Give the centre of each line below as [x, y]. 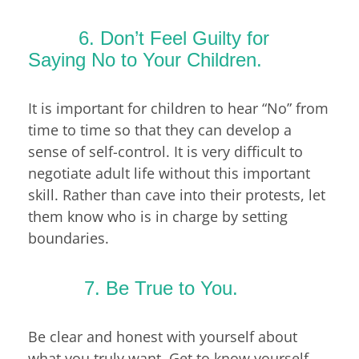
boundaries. [69, 238]
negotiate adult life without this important [169, 173]
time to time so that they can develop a [160, 130]
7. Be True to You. [133, 288]
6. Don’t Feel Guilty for [149, 38]
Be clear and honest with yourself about [163, 337]
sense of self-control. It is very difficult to [165, 152]
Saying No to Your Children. [145, 59]
